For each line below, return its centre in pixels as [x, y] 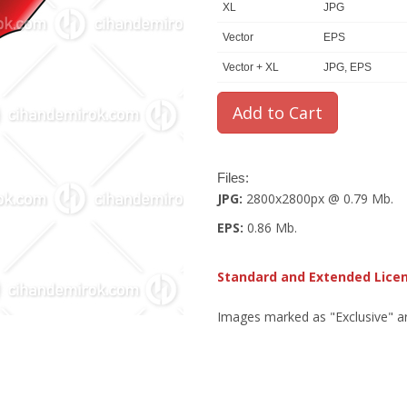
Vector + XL [251, 67]
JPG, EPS [347, 67]
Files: [233, 178]
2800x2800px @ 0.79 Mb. [318, 199]
